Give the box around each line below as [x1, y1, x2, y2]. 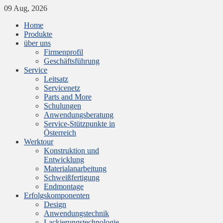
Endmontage [44, 182, 84, 191]
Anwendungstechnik [44, 209, 109, 218]
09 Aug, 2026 [4, 4, 47, 12]
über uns [24, 39, 51, 47]
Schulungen [44, 102, 81, 110]
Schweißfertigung [44, 173, 100, 182]
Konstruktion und [44, 146, 99, 155]
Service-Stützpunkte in [44, 119, 115, 128]
